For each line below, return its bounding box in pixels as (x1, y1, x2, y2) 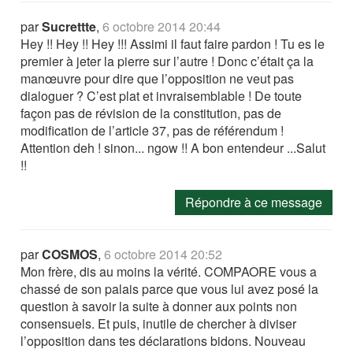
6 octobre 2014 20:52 (104, 245, 223, 264)
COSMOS (42, 245, 98, 264)
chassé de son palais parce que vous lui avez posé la (20, 280, 319, 299)
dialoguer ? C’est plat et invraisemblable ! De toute (20, 87, 303, 106)
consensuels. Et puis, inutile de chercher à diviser (20, 314, 297, 333)
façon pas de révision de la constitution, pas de (20, 104, 282, 123)
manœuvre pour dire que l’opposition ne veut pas (20, 69, 295, 88)
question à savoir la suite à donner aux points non (20, 297, 298, 316)
